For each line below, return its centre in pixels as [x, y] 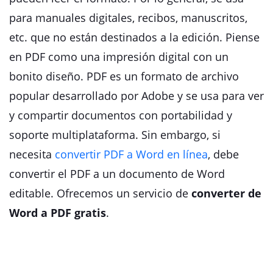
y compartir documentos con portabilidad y [121, 115]
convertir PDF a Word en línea [131, 154]
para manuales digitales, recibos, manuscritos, [128, 18]
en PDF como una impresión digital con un [119, 57]
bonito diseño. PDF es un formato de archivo [124, 76]
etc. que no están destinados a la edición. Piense [134, 37]
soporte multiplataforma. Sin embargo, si [115, 135]
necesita [32, 154]
